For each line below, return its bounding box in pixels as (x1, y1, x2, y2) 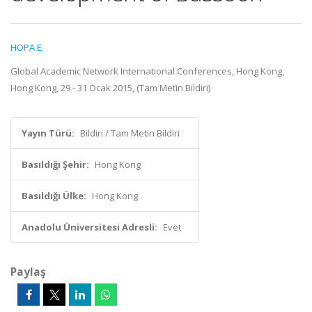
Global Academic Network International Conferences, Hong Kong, (10, 65, 284, 77)
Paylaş (10, 264, 46, 279)
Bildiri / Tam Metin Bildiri (80, 127, 180, 139)
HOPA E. (10, 41, 44, 54)
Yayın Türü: (22, 127, 75, 139)
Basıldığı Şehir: (22, 158, 89, 171)
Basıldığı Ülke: (22, 189, 86, 202)
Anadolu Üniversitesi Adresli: (22, 221, 157, 233)
